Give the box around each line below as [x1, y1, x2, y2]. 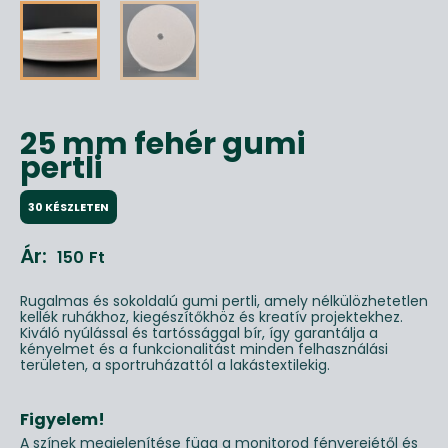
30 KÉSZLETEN [28, 199, 109, 216]
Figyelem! [20, 407, 105, 431]
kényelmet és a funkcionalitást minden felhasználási [20, 338, 388, 359]
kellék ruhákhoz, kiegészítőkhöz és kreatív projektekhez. [20, 306, 403, 327]
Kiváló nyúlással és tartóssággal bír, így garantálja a [20, 322, 378, 343]
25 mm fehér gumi [20, 123, 305, 166]
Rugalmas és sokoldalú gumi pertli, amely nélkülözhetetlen [20, 290, 428, 311]
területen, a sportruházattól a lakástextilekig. [20, 354, 330, 375]
